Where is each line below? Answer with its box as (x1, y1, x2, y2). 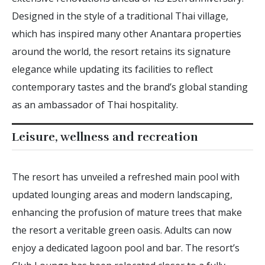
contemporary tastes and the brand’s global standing (12, 80, 248, 93)
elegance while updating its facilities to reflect (12, 62, 213, 76)
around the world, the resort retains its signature (12, 44, 231, 58)
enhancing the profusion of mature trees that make (12, 205, 242, 219)
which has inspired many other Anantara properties (12, 27, 241, 40)
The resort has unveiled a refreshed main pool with (12, 170, 240, 183)
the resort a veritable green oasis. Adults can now (12, 223, 231, 237)
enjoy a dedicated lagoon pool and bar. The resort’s (12, 241, 240, 254)
